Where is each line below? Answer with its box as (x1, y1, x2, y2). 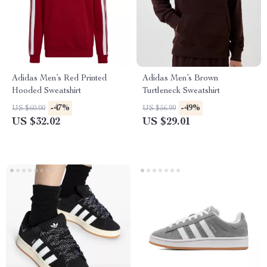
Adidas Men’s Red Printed (12, 74, 107, 83)
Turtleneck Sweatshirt (142, 87, 220, 95)
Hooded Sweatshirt (12, 87, 81, 95)
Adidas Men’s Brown (142, 74, 218, 83)
